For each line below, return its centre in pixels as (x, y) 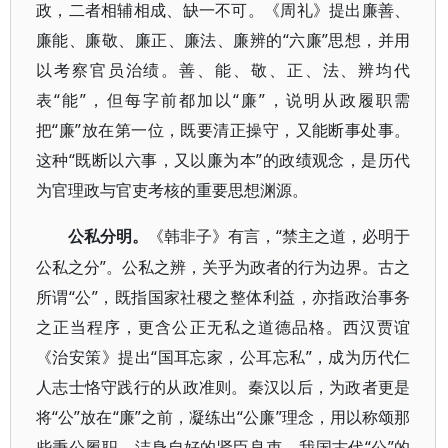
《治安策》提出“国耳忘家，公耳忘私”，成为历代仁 (223, 357)
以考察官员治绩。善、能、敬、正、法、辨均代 (223, 70)
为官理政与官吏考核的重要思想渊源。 (172, 190)
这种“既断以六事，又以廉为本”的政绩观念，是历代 (223, 160)
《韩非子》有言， (212, 236)
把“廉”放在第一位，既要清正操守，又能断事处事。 (223, 130)
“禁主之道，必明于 (343, 236)
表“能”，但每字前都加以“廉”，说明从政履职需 (223, 100)
